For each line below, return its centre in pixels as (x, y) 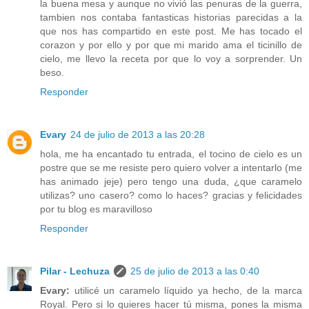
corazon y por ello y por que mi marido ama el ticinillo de (171, 45)
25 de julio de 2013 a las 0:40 (195, 271)
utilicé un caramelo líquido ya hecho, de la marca (186, 291)
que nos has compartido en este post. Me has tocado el (171, 31)
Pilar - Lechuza (75, 271)
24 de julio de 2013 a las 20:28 (138, 135)
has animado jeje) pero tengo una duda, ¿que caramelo (171, 182)
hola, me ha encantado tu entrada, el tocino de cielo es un (171, 154)
